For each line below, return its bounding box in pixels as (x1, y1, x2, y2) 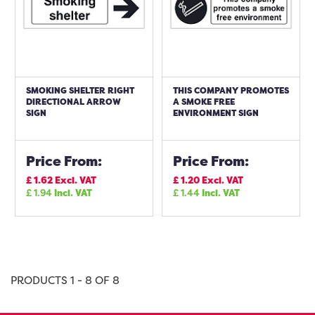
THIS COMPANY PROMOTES (173, 84, 289, 96)
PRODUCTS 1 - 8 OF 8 (11, 273, 120, 288)
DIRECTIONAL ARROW (26, 96, 121, 108)
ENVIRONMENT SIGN (173, 107, 259, 119)
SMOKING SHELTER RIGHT (26, 84, 134, 96)
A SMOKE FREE (173, 96, 235, 108)
